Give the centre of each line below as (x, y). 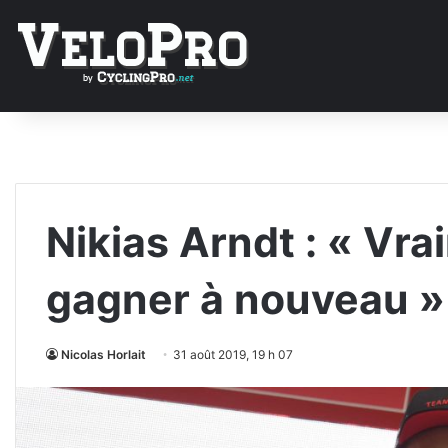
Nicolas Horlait (103, 354)
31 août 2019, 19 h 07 (233, 354)
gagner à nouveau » (245, 299)
